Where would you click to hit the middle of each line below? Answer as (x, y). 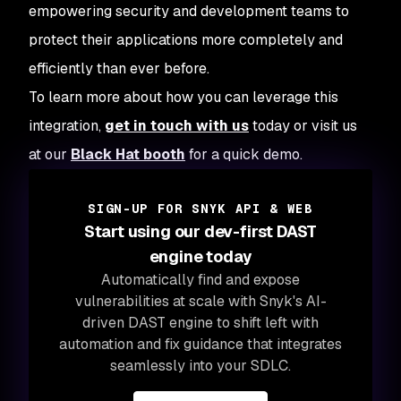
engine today (200, 256)
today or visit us (303, 126)
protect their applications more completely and (186, 40)
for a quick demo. (244, 154)
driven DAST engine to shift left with (200, 323)
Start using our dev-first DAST (200, 231)
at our (50, 154)
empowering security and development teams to (189, 11)
